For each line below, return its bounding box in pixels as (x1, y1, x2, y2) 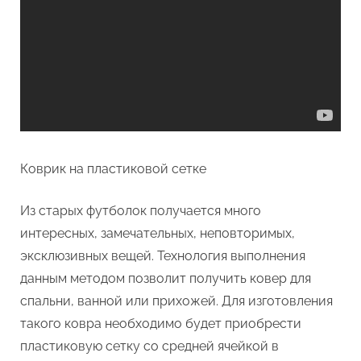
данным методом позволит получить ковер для (20, 270, 311, 286)
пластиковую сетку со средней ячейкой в (20, 338, 279, 354)
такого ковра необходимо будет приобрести (20, 315, 301, 331)
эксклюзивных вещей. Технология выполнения (20, 247, 305, 263)
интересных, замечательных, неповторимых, (20, 225, 295, 241)
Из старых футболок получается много (20, 202, 261, 218)
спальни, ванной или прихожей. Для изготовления (20, 293, 333, 309)
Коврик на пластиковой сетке (20, 160, 206, 176)
